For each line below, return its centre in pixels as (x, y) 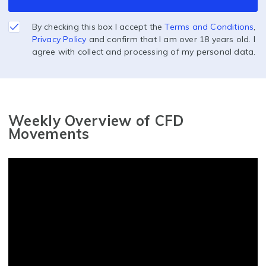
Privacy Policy (59, 39)
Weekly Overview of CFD (96, 121)
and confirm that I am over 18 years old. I (171, 39)
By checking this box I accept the (98, 27)
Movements (49, 134)
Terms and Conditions (209, 27)
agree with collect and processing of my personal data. (144, 52)
